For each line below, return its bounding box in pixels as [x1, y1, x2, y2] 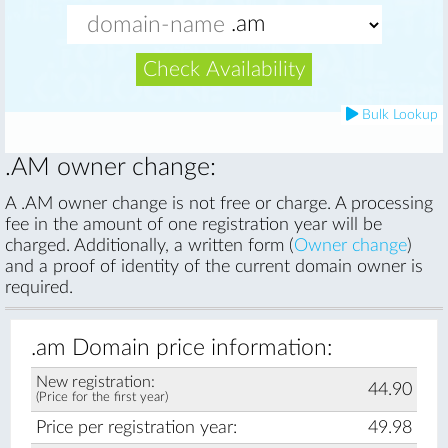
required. [5, 279, 73, 296]
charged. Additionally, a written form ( [5, 237, 294, 254]
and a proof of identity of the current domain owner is [5, 258, 423, 275]
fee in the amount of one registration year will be [5, 216, 382, 233]
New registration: [36, 373, 155, 390]
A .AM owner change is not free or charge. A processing [5, 195, 433, 212]
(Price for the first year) [36, 391, 168, 404]
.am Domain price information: [31, 336, 333, 359]
